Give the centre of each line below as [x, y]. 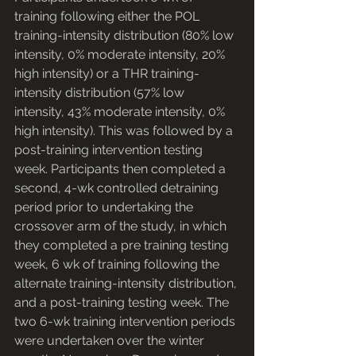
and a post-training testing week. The [123, 303]
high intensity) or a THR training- [107, 74]
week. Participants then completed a [122, 169]
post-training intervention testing [110, 150]
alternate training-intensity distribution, [127, 284]
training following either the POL [108, 17]
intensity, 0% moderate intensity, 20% [121, 55]
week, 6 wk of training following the [118, 265]
